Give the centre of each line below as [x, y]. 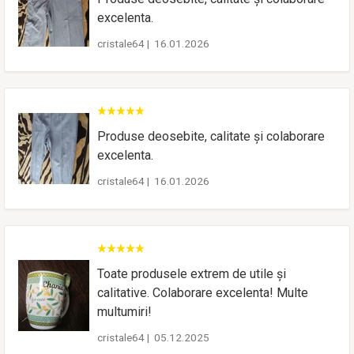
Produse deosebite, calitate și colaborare [211, 136]
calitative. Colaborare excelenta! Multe [203, 292]
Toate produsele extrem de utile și [192, 273]
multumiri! [124, 311]
